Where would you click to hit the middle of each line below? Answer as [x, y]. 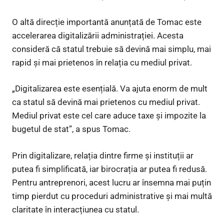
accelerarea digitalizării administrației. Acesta [98, 35]
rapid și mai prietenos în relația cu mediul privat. [102, 62]
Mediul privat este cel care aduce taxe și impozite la [109, 116]
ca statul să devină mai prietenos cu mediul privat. [106, 102]
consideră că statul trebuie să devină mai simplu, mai [111, 49]
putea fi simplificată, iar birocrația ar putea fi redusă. [109, 169]
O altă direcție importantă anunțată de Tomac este [107, 22]
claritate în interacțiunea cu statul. [75, 209]
